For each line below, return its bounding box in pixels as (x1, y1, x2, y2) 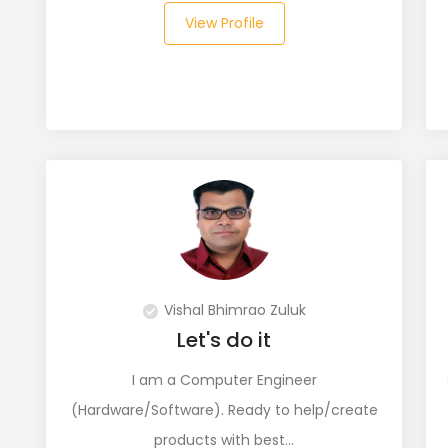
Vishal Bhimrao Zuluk (163, 300, 306, 320)
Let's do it (177, 326, 271, 354)
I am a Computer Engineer (131, 370, 317, 390)
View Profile (184, 13, 264, 33)
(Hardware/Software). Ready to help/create (70, 400, 378, 420)
